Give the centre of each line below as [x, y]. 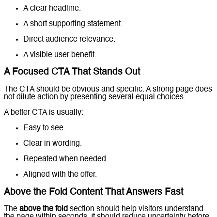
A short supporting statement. [73, 24]
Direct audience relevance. [69, 39]
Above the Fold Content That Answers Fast [93, 192]
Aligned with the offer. [60, 175]
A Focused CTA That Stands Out [72, 72]
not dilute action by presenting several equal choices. [95, 97]
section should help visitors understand [136, 209]
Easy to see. [44, 128]
